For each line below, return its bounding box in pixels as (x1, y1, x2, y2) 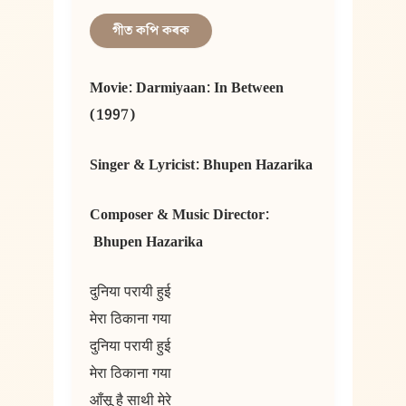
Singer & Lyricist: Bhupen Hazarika (89, 154, 313, 177)
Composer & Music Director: (89, 204, 269, 227)
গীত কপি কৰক (111, 20, 189, 41)
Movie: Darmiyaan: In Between (89, 77, 284, 100)
